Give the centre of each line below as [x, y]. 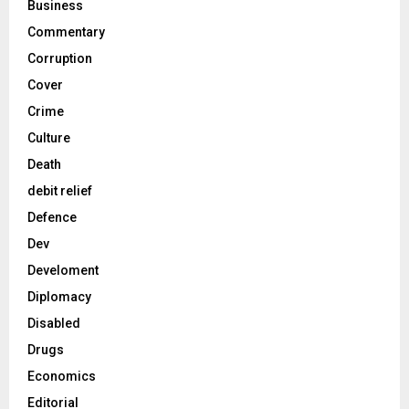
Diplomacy [59, 296]
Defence [52, 217]
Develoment [63, 270]
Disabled [54, 323]
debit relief [60, 190]
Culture [49, 137]
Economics [62, 376]
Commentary [66, 31]
